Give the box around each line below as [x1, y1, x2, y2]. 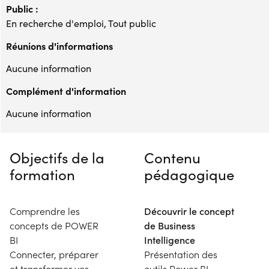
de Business [144, 219, 195, 232]
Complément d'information [6, 84, 126, 97]
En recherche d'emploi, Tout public [6, 17, 156, 29]
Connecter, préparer [10, 248, 98, 261]
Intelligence [144, 234, 195, 246]
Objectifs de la [10, 148, 104, 167]
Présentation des [144, 248, 217, 261]
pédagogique [144, 165, 234, 184]
